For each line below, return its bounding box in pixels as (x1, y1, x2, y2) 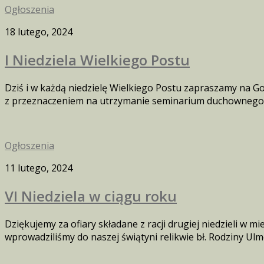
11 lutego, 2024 (5, 161, 72, 175)
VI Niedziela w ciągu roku (5, 186, 177, 206)
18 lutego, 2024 (5, 25, 72, 39)
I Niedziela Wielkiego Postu (5, 50, 190, 70)
